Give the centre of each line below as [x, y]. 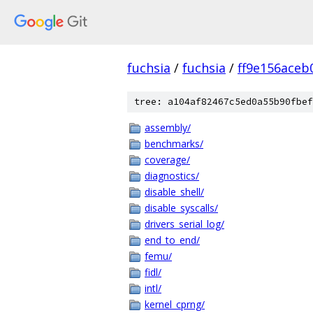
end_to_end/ [172, 240]
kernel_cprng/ [175, 304]
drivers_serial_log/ [184, 224]
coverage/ [167, 160]
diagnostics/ [172, 176]
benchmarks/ [174, 144]
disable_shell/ [174, 192]
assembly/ [168, 128]
